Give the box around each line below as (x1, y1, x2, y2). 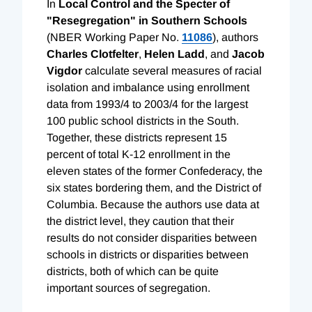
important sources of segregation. (47, 281, 210, 294)
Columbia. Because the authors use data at (47, 198, 259, 210)
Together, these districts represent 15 (47, 131, 227, 143)
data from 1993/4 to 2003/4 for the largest (47, 97, 248, 110)
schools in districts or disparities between (47, 248, 249, 260)
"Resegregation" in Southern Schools (47, 14, 247, 26)
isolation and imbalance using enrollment (47, 81, 249, 93)
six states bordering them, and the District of (47, 181, 261, 194)
